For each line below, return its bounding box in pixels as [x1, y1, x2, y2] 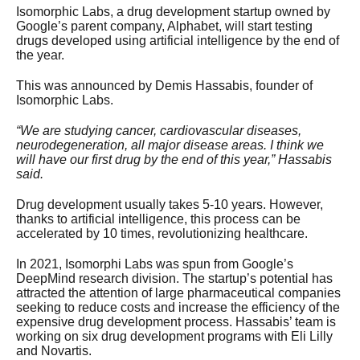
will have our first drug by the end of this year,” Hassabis [16, 152, 332, 166]
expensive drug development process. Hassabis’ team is [16, 314, 336, 329]
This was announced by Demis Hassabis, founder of [16, 78, 313, 92]
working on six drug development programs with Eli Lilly [16, 329, 333, 343]
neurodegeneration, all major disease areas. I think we [16, 137, 324, 152]
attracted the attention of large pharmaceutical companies [16, 285, 341, 300]
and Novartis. [16, 343, 92, 358]
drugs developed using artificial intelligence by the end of [16, 33, 339, 47]
